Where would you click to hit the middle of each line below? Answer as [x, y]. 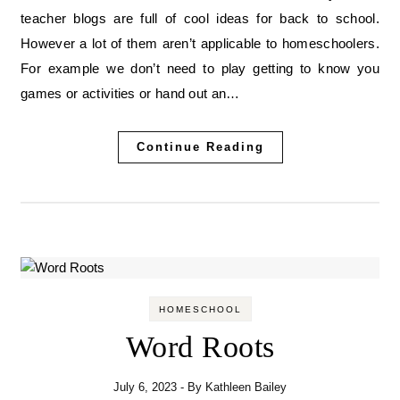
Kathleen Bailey [246, 387]
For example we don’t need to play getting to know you [200, 69]
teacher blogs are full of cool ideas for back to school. [200, 19]
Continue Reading [200, 147]
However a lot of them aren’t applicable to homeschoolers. [200, 44]
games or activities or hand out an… [130, 94]
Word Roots [200, 347]
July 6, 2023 [145, 387]
